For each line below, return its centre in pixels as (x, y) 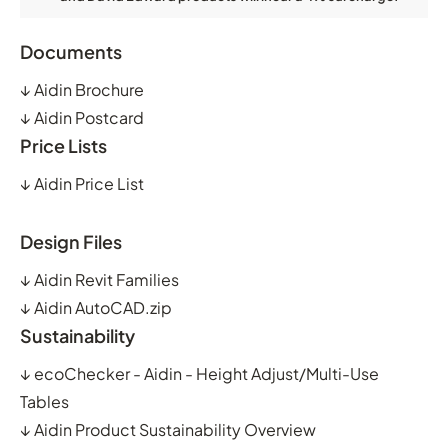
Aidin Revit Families (106, 279)
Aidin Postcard (89, 117)
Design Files (71, 241)
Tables (44, 401)
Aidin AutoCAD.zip (103, 307)
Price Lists (63, 145)
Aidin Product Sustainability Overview (175, 429)
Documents (71, 51)
